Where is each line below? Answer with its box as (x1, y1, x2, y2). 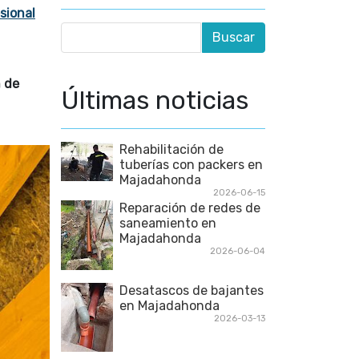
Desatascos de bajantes (119, 283, 264, 298)
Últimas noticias (61, 85, 248, 115)
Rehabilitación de (119, 142, 224, 157)
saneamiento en (119, 216, 216, 231)
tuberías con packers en (119, 157, 263, 172)
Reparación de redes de (119, 200, 260, 216)
